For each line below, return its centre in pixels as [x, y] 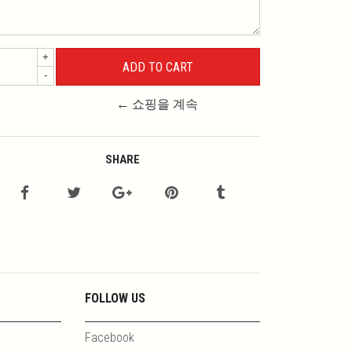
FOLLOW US [115, 299]
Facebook [109, 338]
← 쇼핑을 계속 [157, 104]
